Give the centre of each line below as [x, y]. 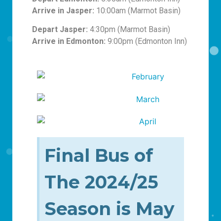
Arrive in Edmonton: [69, 41]
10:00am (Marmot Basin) [137, 10]
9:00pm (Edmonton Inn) [146, 41]
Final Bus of [99, 156]
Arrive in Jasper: [63, 10]
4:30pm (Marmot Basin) [129, 30]
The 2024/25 [101, 182]
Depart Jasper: [60, 30]
